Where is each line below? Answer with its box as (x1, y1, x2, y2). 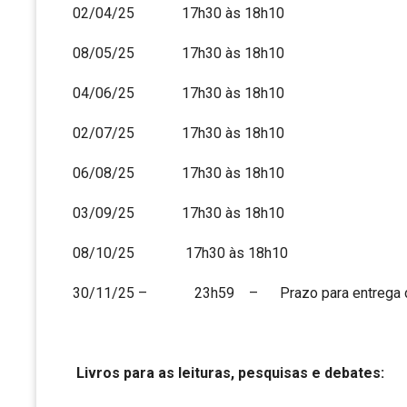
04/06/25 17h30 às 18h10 (73, 84, 284, 103)
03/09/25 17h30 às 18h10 (73, 204, 284, 223)
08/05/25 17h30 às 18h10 (73, 45, 284, 63)
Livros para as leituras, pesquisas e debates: (76, 364, 384, 382)
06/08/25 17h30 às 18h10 (73, 164, 284, 183)
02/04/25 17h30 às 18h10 (73, 5, 284, 23)
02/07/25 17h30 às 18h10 (73, 124, 284, 143)
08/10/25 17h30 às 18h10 (73, 244, 288, 263)
